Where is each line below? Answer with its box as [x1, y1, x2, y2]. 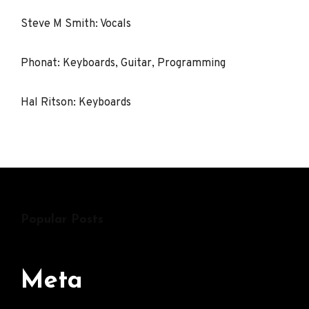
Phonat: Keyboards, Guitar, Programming [21, 57, 226, 71]
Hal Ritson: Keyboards [21, 95, 131, 110]
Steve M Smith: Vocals [21, 17, 131, 32]
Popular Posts [21, 212, 103, 226]
